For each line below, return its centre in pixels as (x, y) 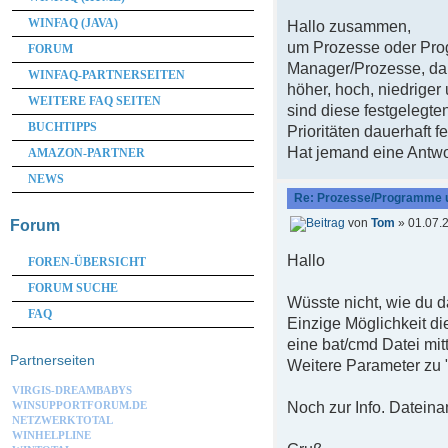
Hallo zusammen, (349, 26)
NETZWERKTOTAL (62, 420)
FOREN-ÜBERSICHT (87, 262)
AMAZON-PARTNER (86, 153)
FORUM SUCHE (73, 288)
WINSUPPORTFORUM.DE (79, 405)
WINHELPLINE (51, 435)
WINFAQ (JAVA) (73, 23)
